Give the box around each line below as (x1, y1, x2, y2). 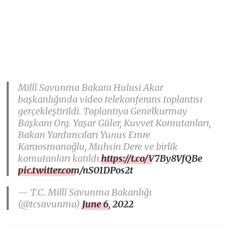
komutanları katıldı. (18, 152, 102, 164)
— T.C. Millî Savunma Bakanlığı (18, 186, 152, 198)
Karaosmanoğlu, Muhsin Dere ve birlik (18, 140, 178, 152)
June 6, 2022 (82, 198, 134, 210)
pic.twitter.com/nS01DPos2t (18, 164, 133, 176)
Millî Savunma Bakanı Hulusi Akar (18, 81, 164, 93)
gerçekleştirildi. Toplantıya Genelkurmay (18, 105, 188, 117)
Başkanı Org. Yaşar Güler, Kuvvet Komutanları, (18, 117, 212, 129)
